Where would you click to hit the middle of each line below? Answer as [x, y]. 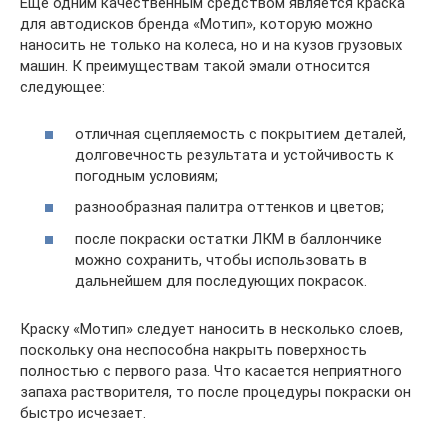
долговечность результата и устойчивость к [234, 154]
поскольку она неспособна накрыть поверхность [193, 349]
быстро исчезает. [83, 412]
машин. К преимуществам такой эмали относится [195, 66]
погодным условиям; [146, 175]
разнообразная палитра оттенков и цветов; [229, 207]
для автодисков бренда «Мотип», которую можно [196, 24]
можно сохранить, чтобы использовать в [221, 259]
